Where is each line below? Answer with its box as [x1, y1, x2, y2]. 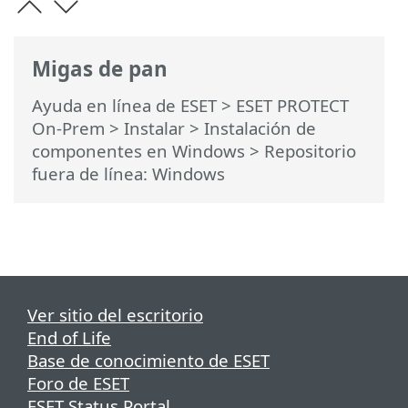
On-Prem [32, 117, 105, 140]
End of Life [27, 326, 111, 350]
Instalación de [204, 117, 316, 140]
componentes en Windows [32, 139, 245, 163]
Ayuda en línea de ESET [32, 94, 217, 117]
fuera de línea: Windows [32, 162, 225, 186]
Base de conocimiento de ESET [27, 349, 270, 372]
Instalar [124, 117, 185, 140]
